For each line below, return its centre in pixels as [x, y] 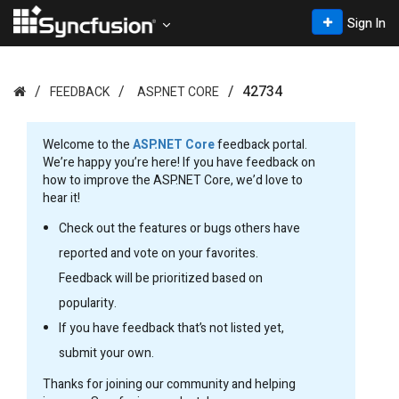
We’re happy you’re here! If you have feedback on [179, 163]
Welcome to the [88, 145]
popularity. [88, 303]
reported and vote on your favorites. [159, 253]
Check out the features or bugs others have [179, 228]
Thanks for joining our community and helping [169, 384]
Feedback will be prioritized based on [161, 278]
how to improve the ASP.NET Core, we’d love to [173, 180]
